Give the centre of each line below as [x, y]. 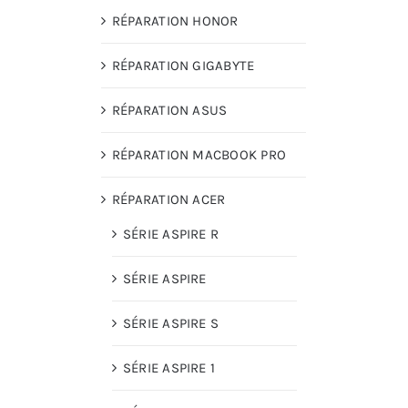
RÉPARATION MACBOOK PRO [199, 155]
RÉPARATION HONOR [175, 21]
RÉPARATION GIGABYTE [184, 66]
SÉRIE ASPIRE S [171, 324]
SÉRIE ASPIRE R [171, 235]
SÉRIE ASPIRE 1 [169, 368]
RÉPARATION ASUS [170, 111]
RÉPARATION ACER [169, 200]
